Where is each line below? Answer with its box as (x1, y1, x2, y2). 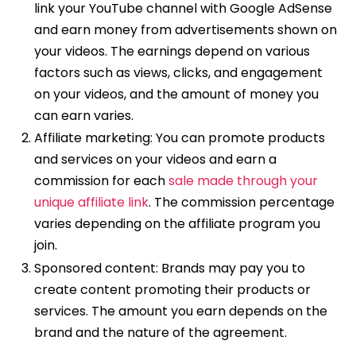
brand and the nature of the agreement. (33, 323, 287, 342)
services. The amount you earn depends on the (33, 302, 327, 321)
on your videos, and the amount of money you (33, 84, 319, 103)
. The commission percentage (148, 193, 335, 212)
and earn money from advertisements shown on (33, 20, 337, 39)
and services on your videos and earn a (33, 150, 277, 169)
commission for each (33, 172, 168, 191)
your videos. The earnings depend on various (33, 41, 310, 60)
